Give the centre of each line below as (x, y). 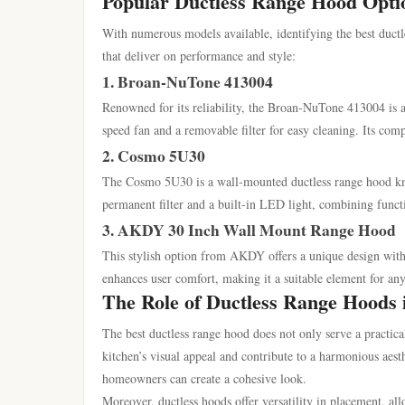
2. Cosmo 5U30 (154, 155)
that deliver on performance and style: (199, 56)
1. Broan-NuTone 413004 (188, 81)
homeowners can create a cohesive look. (204, 378)
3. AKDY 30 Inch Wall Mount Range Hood (249, 230)
